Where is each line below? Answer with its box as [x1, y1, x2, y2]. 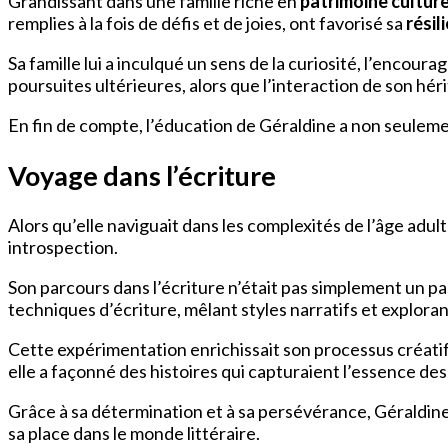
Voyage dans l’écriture [8, 158, 276, 192]
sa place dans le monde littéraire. [8, 422, 260, 445]
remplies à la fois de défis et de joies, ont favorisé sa [8, 12, 406, 35]
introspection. [8, 236, 118, 259]
